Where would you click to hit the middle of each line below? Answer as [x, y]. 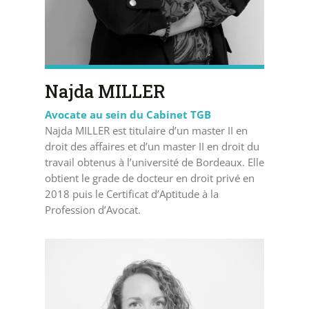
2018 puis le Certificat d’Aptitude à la [131, 194]
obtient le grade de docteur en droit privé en [149, 178]
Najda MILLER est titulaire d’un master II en [146, 131]
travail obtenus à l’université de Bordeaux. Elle [154, 162]
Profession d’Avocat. [92, 210]
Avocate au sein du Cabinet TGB [128, 115]
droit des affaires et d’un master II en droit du [152, 147]
